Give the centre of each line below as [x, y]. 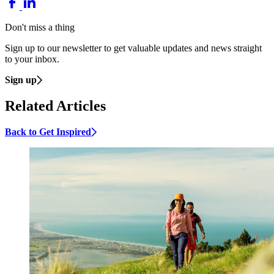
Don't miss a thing [40, 28]
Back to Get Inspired [48, 131]
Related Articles [55, 106]
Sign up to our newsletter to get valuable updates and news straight [133, 48]
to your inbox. [32, 59]
